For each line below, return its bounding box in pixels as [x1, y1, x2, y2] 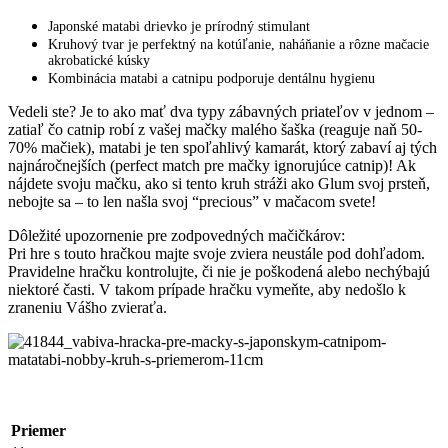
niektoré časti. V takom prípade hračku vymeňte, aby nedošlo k [8, 281, 406, 299]
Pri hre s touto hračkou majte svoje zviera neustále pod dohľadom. [8, 245, 425, 263]
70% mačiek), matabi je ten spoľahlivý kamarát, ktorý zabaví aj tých [8, 139, 437, 157]
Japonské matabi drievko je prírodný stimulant [48, 19, 310, 35]
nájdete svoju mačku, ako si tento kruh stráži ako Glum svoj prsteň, [8, 175, 430, 193]
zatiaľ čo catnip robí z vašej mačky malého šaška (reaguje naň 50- [8, 121, 422, 139]
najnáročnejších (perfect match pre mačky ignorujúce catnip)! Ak [8, 157, 416, 175]
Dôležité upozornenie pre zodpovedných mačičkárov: [8, 227, 345, 245]
